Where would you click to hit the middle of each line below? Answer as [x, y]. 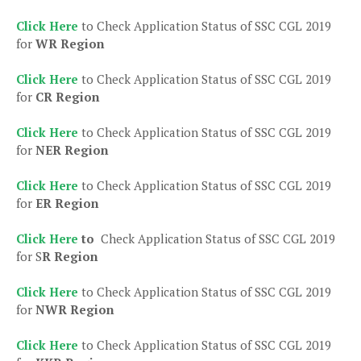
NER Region [72, 149]
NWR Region [75, 309]
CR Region [68, 96]
